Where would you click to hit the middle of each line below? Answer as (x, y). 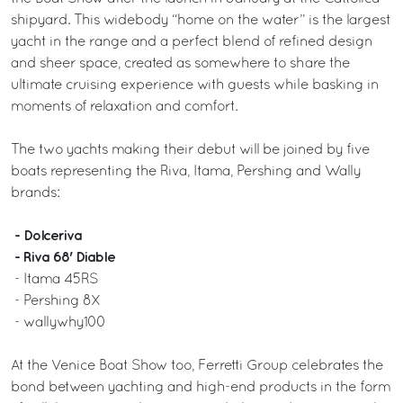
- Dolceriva (46, 236)
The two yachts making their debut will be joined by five (190, 150)
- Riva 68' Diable (63, 257)
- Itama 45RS (54, 279)
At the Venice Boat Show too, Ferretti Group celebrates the (197, 366)
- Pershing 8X (56, 301)
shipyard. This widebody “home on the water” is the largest (201, 20)
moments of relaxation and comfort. (124, 107)
